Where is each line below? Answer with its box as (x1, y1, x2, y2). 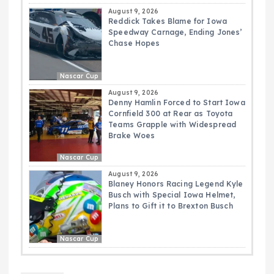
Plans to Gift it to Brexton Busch (108, 201, 233, 211)
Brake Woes (108, 131, 155, 141)
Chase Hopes (108, 39, 160, 48)
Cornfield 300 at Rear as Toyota (108, 109, 233, 119)
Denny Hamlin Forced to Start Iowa (108, 98, 245, 108)
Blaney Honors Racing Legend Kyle (108, 179, 243, 189)
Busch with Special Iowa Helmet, (108, 190, 235, 200)
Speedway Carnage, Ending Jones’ (108, 28, 242, 37)
